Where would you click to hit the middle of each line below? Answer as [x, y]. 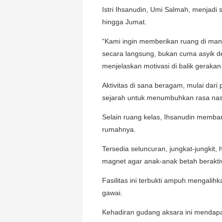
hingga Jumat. [124, 22]
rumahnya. [119, 129]
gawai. [112, 193]
